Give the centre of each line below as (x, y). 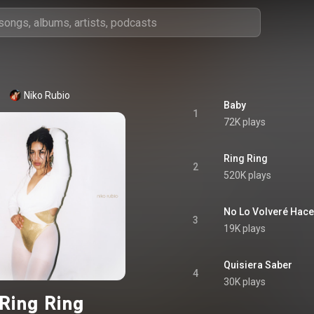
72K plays (245, 122)
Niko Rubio (47, 95)
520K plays (247, 175)
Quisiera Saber (258, 265)
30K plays (245, 282)
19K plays (245, 228)
